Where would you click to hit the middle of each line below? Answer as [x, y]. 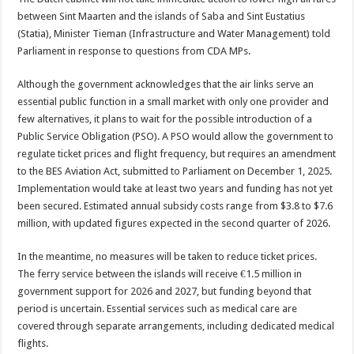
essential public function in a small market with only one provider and [173, 102]
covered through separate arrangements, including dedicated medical [176, 326]
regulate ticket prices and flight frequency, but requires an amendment [177, 154]
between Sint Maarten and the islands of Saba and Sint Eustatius [162, 16]
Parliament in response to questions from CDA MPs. [134, 51]
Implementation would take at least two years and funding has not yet [175, 188]
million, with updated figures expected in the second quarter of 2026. [174, 223]
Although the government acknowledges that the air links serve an [166, 84]
